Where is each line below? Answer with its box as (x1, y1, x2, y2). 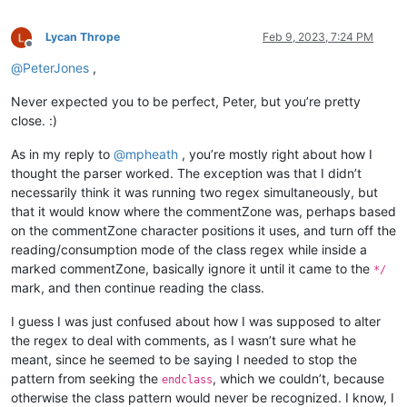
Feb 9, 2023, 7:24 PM (263, 30, 373, 45)
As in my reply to (11, 146, 114, 163)
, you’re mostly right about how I (178, 146, 372, 163)
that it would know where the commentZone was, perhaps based (11, 203, 396, 220)
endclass (162, 373, 213, 387)
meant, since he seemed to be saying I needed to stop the (11, 352, 357, 368)
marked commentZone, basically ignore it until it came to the (11, 261, 373, 277)
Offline (28, 43, 62, 57)
